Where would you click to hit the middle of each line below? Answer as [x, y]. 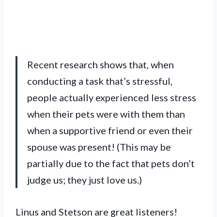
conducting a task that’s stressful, [100, 81]
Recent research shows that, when [101, 64]
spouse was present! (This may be [99, 147]
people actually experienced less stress [112, 97]
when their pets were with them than [106, 114]
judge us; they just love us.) [85, 179]
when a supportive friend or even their [110, 130]
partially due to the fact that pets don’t [111, 163]
